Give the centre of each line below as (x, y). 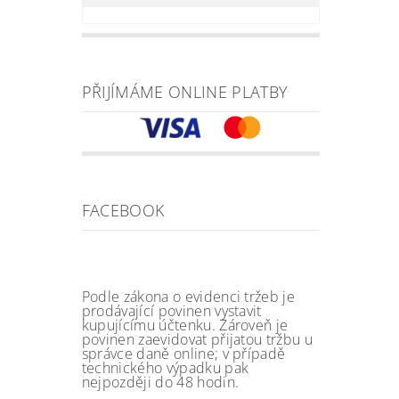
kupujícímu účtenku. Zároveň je (185, 325)
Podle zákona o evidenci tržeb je (188, 296)
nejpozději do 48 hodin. (160, 382)
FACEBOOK (123, 210)
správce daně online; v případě (183, 353)
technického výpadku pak (165, 367)
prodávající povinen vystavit (171, 310)
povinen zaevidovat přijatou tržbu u (197, 339)
